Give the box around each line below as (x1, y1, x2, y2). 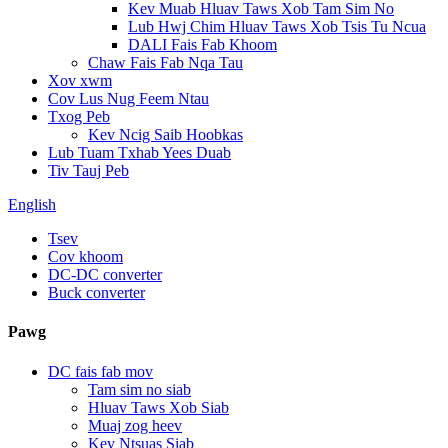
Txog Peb (48, 108, 110, 125)
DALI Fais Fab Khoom (128, 36, 277, 53)
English (8, 196, 56, 213)
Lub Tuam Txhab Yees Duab (48, 144, 231, 161)
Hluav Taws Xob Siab (88, 398, 229, 416)
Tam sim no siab (88, 380, 191, 398)
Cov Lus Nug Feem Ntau (48, 90, 209, 107)
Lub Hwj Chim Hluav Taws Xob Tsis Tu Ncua (128, 18, 426, 35)
